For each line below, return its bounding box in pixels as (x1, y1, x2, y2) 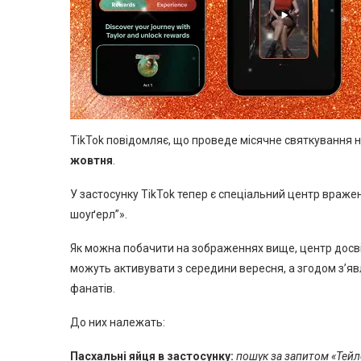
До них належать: (70, 315, 165, 329)
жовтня (70, 153, 113, 167)
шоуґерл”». (70, 207, 127, 221)
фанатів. (70, 281, 115, 295)
